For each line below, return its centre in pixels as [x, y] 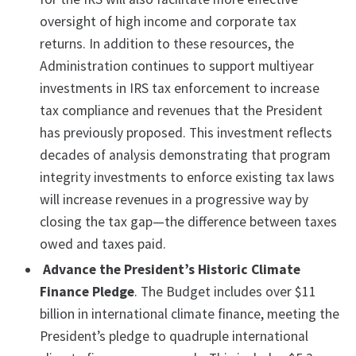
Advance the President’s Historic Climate [170, 270]
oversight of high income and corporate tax [168, 22]
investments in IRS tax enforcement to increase [180, 89]
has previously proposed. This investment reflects [186, 133]
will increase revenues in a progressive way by [174, 200]
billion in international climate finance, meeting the [190, 314]
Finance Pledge [87, 292]
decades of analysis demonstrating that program [185, 155]
